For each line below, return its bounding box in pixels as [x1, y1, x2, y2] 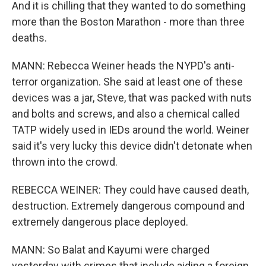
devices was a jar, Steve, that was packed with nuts [12, 91, 252, 104]
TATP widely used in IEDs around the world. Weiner [12, 123, 249, 136]
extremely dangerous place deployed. [12, 216, 188, 228]
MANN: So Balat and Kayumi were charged [12, 243, 210, 256]
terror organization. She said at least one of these [12, 75, 243, 88]
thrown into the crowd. [12, 156, 118, 168]
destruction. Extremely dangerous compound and [12, 199, 245, 212]
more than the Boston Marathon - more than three [12, 15, 245, 28]
